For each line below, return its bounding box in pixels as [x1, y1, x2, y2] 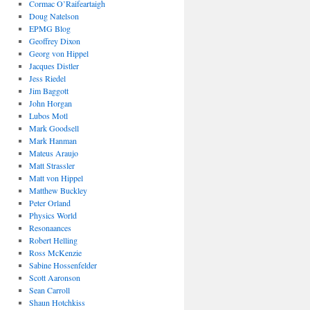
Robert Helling [28, 234, 77, 246]
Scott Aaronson [28, 271, 80, 283]
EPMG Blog [28, 22, 71, 34]
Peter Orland [28, 197, 71, 208]
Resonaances [28, 221, 71, 233]
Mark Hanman [28, 134, 77, 146]
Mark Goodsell [28, 122, 79, 134]
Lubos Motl [28, 109, 68, 121]
